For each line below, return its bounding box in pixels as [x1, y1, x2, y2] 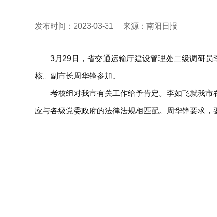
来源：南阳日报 [123, 22, 177, 30]
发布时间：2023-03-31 [35, 22, 113, 30]
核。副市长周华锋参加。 [35, 72, 120, 80]
